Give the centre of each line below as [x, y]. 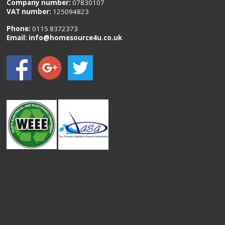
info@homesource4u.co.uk [76, 38]
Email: [18, 38]
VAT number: [30, 12]
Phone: [20, 29]
